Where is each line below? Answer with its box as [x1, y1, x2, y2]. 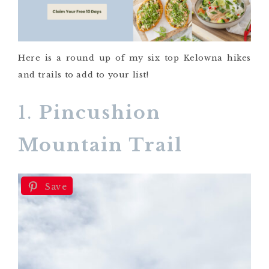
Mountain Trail [18, 134, 183, 157]
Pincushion [39, 101, 161, 124]
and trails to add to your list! [18, 70, 149, 80]
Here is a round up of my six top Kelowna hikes [18, 53, 251, 64]
